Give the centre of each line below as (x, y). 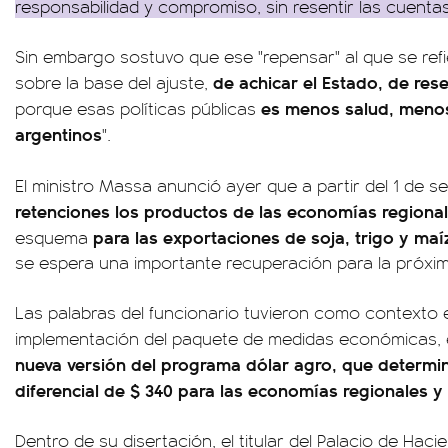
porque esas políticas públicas (138, 108)
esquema (54, 237)
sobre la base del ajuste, (111, 82)
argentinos (58, 133)
